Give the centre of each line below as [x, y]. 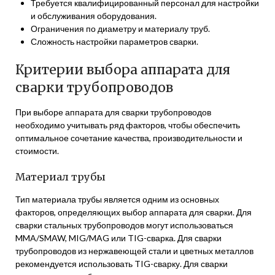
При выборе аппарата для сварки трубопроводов [113, 112]
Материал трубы [60, 177]
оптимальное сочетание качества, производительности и [129, 138]
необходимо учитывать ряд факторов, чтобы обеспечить [128, 125]
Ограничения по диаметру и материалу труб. [120, 29]
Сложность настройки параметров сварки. [114, 41]
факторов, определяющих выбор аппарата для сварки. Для [134, 212]
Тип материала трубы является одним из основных [117, 199]
